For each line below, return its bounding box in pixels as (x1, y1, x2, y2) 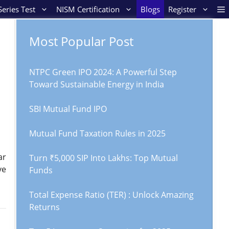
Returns (29, 201, 60, 213)
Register (168, 4, 196, 14)
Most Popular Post (29, 33, 133, 50)
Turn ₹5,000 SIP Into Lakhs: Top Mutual (29, 152, 178, 164)
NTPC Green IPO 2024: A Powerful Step (29, 66, 177, 78)
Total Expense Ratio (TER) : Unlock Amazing (29, 189, 194, 200)
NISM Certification (56, 4, 120, 14)
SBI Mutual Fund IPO (29, 103, 107, 114)
